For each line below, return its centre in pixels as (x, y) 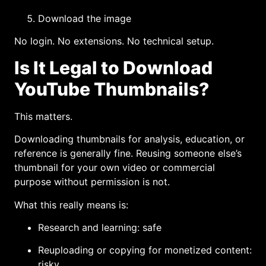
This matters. (43, 116)
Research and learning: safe (100, 227)
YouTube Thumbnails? (112, 89)
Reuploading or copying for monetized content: (145, 250)
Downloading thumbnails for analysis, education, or (129, 139)
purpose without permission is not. (92, 182)
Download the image (85, 18)
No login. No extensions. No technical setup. (114, 41)
